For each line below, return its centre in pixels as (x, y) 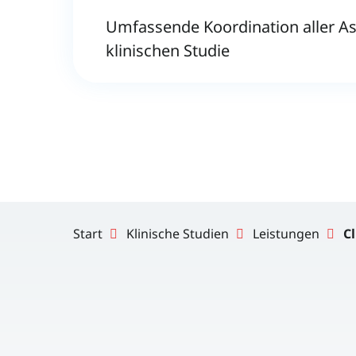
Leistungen (284, 234)
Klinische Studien (176, 234)
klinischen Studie (167, 50)
